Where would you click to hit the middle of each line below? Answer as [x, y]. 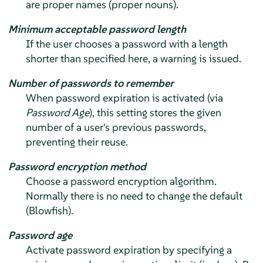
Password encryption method [77, 167]
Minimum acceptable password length [97, 29]
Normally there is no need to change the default [134, 196]
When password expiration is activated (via [124, 98]
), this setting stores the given [155, 113]
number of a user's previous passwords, [116, 127]
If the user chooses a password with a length [127, 44]
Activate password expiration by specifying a [129, 250]
